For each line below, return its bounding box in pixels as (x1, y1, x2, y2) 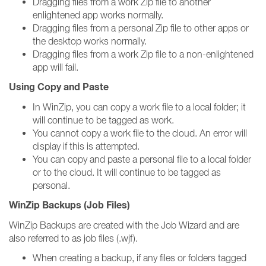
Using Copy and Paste (9, 81, 109, 93)
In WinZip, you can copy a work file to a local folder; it (33, 102, 246, 112)
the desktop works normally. (33, 36, 147, 46)
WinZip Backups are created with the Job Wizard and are (9, 220, 239, 230)
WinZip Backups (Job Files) (9, 199, 130, 211)
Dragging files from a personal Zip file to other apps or (33, 23, 249, 33)
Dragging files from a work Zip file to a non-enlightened (33, 49, 254, 59)
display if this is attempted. (33, 141, 140, 151)
